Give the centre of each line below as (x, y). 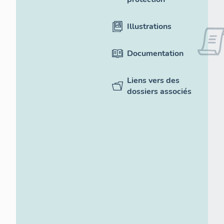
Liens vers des (153, 80)
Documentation (155, 53)
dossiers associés (159, 91)
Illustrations (149, 26)
